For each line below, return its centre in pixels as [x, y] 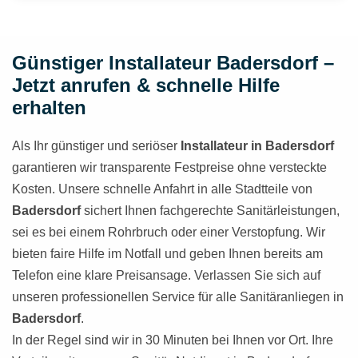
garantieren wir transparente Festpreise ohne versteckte [169, 167]
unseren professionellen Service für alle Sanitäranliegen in [178, 297]
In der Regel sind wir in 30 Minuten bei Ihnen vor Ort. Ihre [173, 340]
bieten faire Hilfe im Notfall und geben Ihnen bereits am [167, 254]
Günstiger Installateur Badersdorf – [173, 63]
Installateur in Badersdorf [257, 146]
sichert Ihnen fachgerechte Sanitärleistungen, [210, 211]
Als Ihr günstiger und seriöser [96, 146]
